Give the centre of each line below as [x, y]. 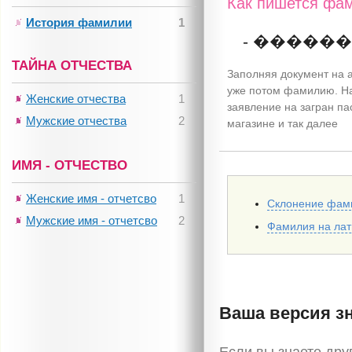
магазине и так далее [283, 124]
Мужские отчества [76, 121]
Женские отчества [76, 99]
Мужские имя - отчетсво [92, 220]
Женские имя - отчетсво [91, 198]
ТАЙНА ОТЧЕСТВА [72, 66]
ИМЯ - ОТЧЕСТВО [70, 165]
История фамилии [79, 22]
